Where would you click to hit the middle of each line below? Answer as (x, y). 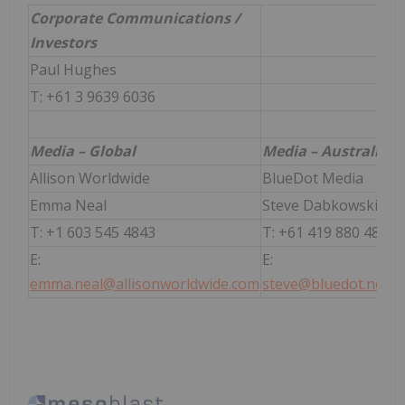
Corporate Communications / (135, 19)
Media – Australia (325, 151)
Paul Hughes (73, 70)
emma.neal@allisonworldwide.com (145, 284)
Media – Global (83, 151)
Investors (63, 43)
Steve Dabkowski (320, 206)
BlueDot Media (313, 179)
